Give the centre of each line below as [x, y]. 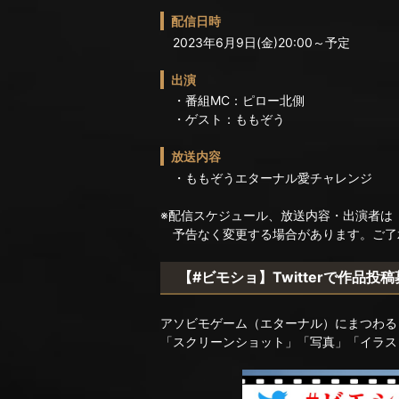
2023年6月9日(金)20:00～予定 [255, 42]
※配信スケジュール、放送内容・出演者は [277, 215]
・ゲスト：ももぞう [223, 119]
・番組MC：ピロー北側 [232, 101]
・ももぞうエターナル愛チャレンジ [266, 177]
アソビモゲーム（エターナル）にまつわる [279, 322]
